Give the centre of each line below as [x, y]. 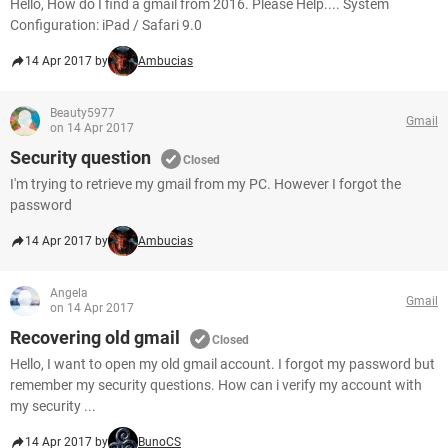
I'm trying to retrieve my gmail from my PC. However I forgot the [205, 184]
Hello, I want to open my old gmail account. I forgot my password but [222, 364]
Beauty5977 [82, 113]
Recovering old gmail [95, 337]
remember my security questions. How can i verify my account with [216, 385]
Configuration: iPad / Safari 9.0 [106, 25]
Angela [69, 293]
